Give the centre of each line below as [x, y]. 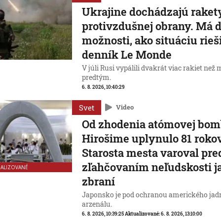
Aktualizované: [143, 214]
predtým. [97, 77]
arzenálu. [97, 204]
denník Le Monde [127, 55]
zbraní [99, 181]
